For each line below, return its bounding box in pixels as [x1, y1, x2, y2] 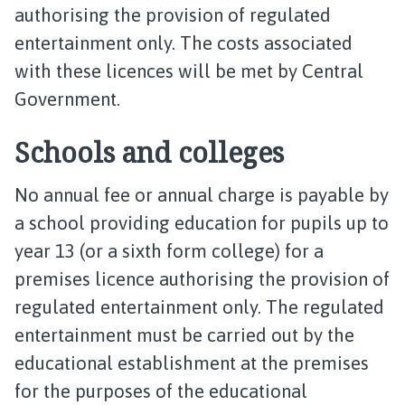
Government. [14, 89, 120, 109]
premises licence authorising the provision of [14, 268, 390, 289]
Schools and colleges [14, 134, 284, 171]
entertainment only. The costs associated [14, 33, 353, 53]
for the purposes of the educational [14, 381, 307, 401]
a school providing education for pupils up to [14, 212, 389, 233]
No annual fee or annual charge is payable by [14, 184, 389, 205]
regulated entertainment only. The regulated [14, 297, 384, 317]
